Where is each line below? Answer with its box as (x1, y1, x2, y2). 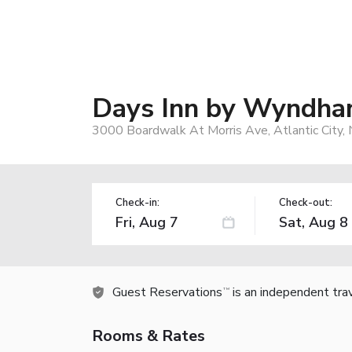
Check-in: (115, 195, 159, 210)
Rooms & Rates (92, 324, 205, 346)
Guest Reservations (112, 283, 222, 301)
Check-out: (278, 195, 332, 210)
